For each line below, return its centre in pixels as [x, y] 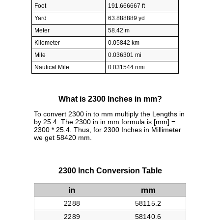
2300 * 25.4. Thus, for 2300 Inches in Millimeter [108, 130]
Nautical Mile [52, 67]
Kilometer [47, 42]
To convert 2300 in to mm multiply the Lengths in [109, 114]
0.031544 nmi [126, 67]
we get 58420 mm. [63, 138]
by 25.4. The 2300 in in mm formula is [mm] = [105, 122]
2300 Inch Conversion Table [110, 171]
